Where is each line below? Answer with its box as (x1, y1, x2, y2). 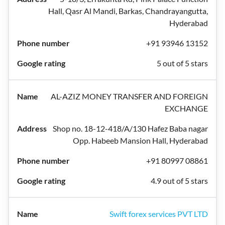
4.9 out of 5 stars (151, 176, 208, 185)
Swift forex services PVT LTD (109, 209, 208, 218)
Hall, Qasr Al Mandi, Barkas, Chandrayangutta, (48, 6, 208, 16)
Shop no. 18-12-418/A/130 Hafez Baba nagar (53, 124, 208, 133)
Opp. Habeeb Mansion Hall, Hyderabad (73, 136, 208, 145)
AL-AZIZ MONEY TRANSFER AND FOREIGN (51, 91, 208, 101)
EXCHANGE (165, 103, 208, 113)
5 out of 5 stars (157, 58, 208, 68)
